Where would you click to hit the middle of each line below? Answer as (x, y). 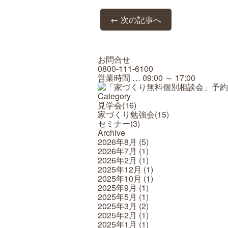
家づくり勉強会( (127, 114)
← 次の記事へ (136, 19)
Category (114, 96)
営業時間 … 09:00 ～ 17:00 (147, 77)
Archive (111, 132)
